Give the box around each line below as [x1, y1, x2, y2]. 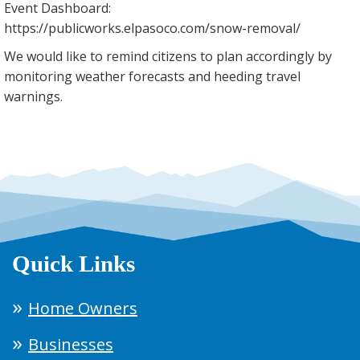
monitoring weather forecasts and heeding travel [4, 67, 301, 86]
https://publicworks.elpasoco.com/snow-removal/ [4, 19, 301, 38]
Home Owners [28, 297, 137, 320]
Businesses [28, 333, 113, 356]
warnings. [4, 88, 63, 106]
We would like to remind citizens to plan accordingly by [4, 47, 332, 66]
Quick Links [12, 251, 135, 277]
